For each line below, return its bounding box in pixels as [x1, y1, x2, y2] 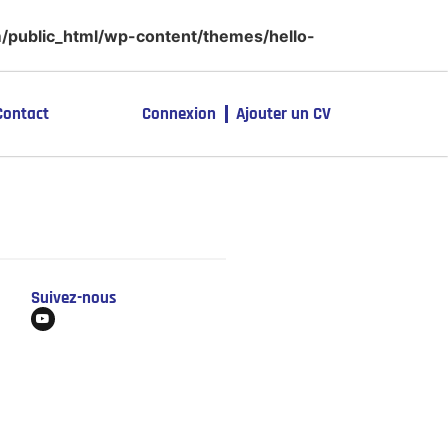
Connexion [142, 102, 217, 125]
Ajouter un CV [236, 102, 332, 125]
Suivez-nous [31, 286, 116, 309]
